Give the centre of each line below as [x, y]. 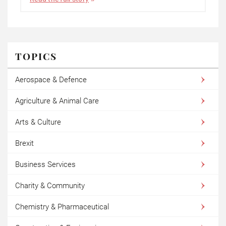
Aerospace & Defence [51, 79]
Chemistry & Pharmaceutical [62, 207]
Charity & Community [50, 185]
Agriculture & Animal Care [57, 101]
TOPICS [36, 56]
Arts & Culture [38, 122]
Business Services [45, 164]
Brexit [24, 143]
